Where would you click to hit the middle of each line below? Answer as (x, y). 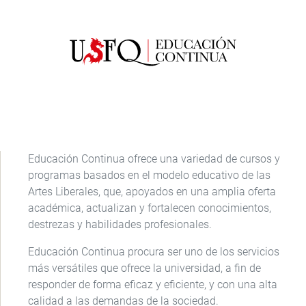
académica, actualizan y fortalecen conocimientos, (150, 208)
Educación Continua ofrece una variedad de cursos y (154, 159)
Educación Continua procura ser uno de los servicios (154, 252)
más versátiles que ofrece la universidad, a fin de (144, 268)
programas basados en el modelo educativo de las (149, 176)
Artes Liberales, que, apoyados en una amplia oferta (152, 192)
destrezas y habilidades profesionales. (121, 225)
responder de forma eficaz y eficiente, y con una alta (153, 285)
